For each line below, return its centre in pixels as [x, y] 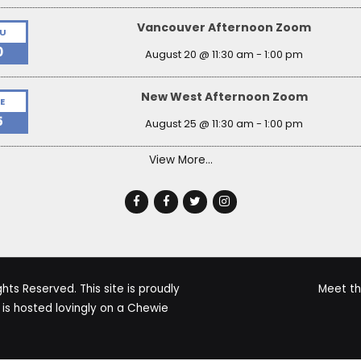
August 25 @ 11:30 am [199, 124]
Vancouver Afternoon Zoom [224, 27]
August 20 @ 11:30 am [199, 55]
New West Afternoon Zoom [224, 96]
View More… [180, 160]
